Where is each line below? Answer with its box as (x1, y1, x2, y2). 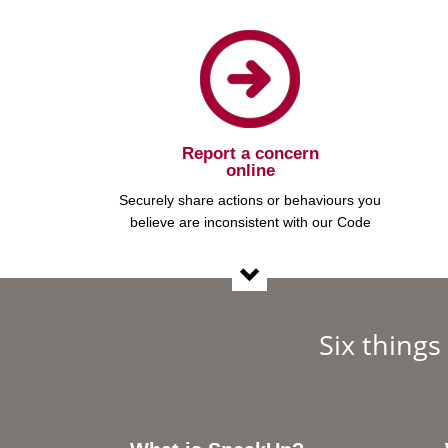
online (225, 160, 275, 180)
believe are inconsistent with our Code (129, 213, 371, 230)
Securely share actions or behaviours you (119, 191, 381, 208)
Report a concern (181, 143, 319, 163)
